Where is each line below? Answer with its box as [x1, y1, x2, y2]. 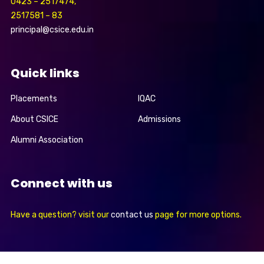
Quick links [10, 65, 80, 82]
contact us [110, 210, 153, 220]
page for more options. [153, 210, 242, 220]
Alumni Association [10, 135, 83, 146]
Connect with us [10, 175, 113, 192]
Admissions [138, 114, 181, 125]
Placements [10, 94, 57, 104]
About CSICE [10, 114, 58, 125]
